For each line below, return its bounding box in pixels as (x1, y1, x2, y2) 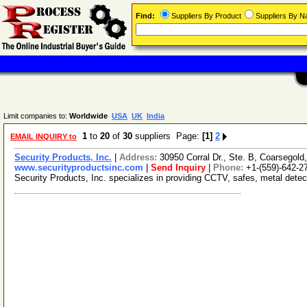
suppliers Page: (132, 131, 202, 141)
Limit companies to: (3, 112, 69, 120)
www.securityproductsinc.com (14, 162, 143, 173)
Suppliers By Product (171, 12, 241, 20)
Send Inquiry (151, 162, 206, 173)
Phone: (213, 162, 246, 173)
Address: (119, 152, 160, 162)
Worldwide (69, 112, 112, 120)
